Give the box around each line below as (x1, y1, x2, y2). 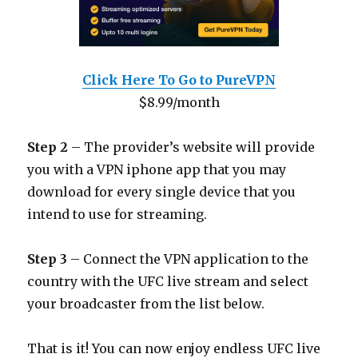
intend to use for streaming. (27, 206, 208, 223)
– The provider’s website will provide (71, 139, 316, 156)
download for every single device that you (27, 184, 296, 201)
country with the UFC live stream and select (27, 273, 309, 290)
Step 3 (27, 251, 71, 268)
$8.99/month (138, 94, 220, 111)
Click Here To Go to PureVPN (82, 72, 276, 89)
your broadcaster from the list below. (27, 296, 265, 312)
